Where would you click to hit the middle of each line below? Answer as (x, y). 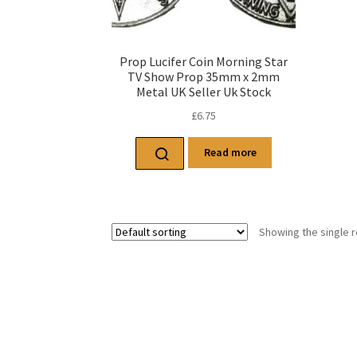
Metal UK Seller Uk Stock (204, 92)
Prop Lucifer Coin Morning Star (204, 62)
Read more (230, 153)
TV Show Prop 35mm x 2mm (204, 77)
